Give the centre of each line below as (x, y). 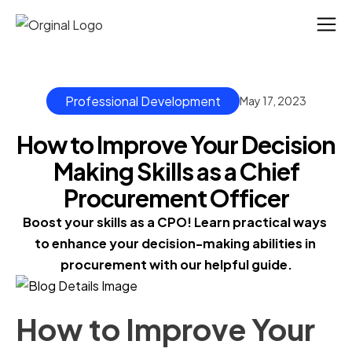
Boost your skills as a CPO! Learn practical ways (175, 222)
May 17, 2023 (273, 101)
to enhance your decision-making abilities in (175, 244)
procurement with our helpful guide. (176, 265)
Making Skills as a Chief (176, 172)
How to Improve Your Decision (176, 145)
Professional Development (143, 101)
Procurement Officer (176, 198)
